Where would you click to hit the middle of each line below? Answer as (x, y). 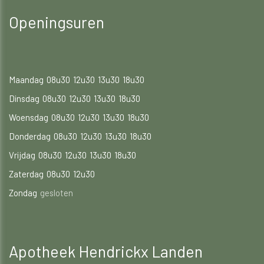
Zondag (23, 192)
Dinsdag (24, 98)
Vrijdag (22, 155)
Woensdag (29, 117)
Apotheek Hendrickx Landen (106, 251)
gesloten (57, 192)
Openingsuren (57, 22)
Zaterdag (26, 174)
